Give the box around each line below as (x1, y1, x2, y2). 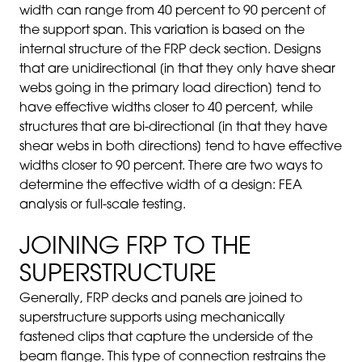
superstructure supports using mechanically (19, 312, 285, 325)
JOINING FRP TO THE (19, 235, 251, 260)
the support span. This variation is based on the (19, 24, 305, 37)
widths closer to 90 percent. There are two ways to (19, 160, 322, 173)
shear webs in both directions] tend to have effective (19, 141, 342, 154)
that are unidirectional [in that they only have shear (19, 63, 335, 76)
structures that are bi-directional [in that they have (19, 121, 327, 134)
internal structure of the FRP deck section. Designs (19, 44, 321, 57)
